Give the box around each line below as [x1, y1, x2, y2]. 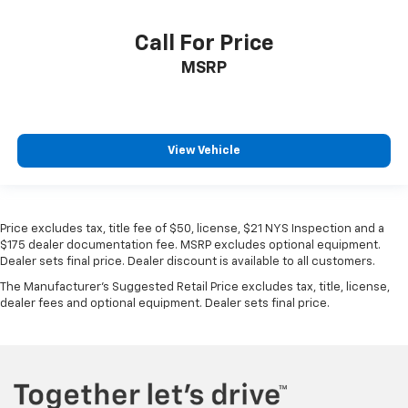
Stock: [151, 2, 187, 14]
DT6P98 [272, 2, 312, 14]
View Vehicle [168, 172, 240, 185]
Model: [236, 2, 272, 14]
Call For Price [134, 59, 274, 82]
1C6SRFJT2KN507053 [40, 2, 151, 14]
